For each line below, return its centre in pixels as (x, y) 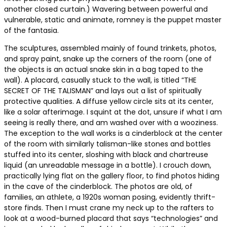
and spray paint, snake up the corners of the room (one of (108, 59)
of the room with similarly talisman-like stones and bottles (107, 144)
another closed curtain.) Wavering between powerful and (106, 9)
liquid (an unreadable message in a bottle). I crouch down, (108, 165)
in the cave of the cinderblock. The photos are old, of (98, 186)
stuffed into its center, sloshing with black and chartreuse (106, 154)
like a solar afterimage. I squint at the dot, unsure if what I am (113, 112)
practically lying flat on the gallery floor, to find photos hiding (112, 176)
